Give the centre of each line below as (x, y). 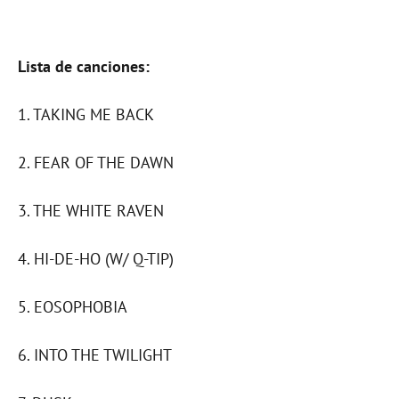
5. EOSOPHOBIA (73, 307)
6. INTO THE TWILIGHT (95, 355)
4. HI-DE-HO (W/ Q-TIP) (96, 259)
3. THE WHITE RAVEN (91, 211)
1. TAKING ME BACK (86, 115)
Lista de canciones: (84, 67)
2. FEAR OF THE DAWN (96, 163)
